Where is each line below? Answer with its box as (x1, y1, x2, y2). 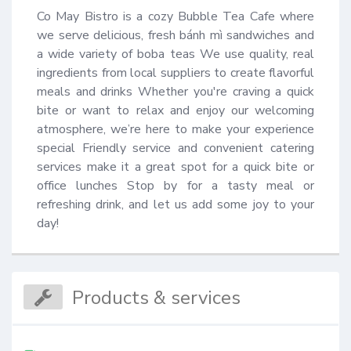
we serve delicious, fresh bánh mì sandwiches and (37, 27, 314, 45)
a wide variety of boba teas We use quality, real (37, 45, 314, 63)
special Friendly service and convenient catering (37, 139, 314, 157)
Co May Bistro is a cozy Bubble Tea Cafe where (37, 8, 314, 26)
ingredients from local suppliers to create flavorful (37, 64, 314, 82)
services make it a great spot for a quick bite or (37, 158, 314, 176)
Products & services (72, 284, 241, 310)
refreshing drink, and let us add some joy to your (37, 196, 314, 214)
